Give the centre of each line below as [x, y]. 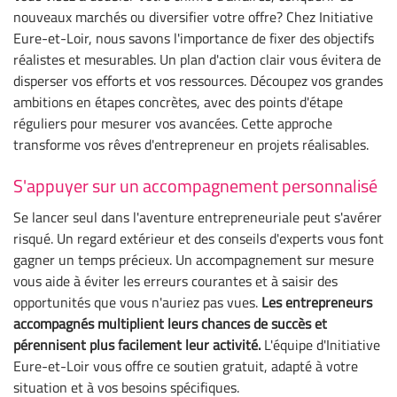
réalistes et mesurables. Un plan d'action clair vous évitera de [197, 59]
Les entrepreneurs [317, 302]
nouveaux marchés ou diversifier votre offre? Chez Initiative [193, 16]
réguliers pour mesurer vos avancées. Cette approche [173, 123]
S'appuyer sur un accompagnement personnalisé [195, 185]
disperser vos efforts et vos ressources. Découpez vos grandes [198, 80]
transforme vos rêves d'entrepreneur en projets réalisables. [191, 144]
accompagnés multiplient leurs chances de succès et [170, 323]
